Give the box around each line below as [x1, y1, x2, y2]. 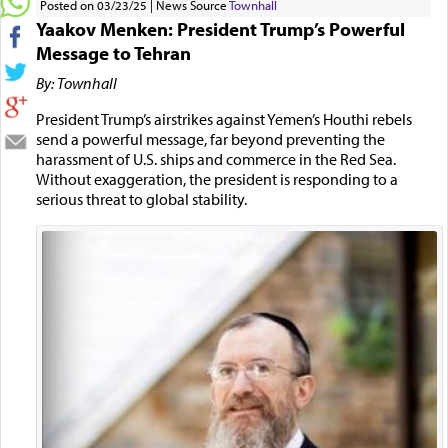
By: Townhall [35, 72, 117, 93]
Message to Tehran [35, 40, 191, 65]
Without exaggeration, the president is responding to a [35, 168, 398, 189]
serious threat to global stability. [35, 188, 250, 209]
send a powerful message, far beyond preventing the [35, 128, 385, 149]
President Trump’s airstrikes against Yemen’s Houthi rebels [35, 108, 412, 129]
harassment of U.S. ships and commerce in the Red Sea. [35, 148, 396, 169]
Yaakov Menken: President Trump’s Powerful [35, 16, 405, 41]
